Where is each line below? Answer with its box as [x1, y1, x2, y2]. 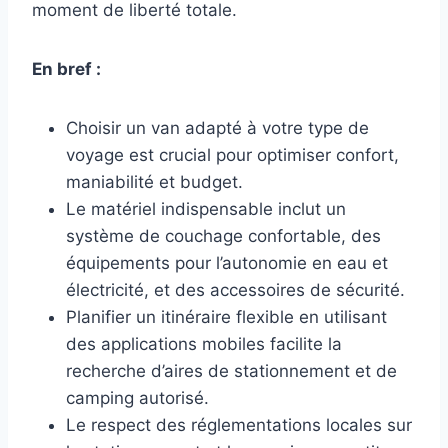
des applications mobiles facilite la [66, 333, 342, 354]
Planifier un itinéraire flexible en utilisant [66, 306, 387, 327]
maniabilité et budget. [66, 171, 243, 192]
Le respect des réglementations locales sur [66, 414, 412, 435]
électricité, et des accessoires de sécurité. [66, 279, 405, 300]
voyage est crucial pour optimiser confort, [66, 144, 399, 165]
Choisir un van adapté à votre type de [66, 117, 369, 138]
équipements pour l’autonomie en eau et [66, 252, 388, 273]
